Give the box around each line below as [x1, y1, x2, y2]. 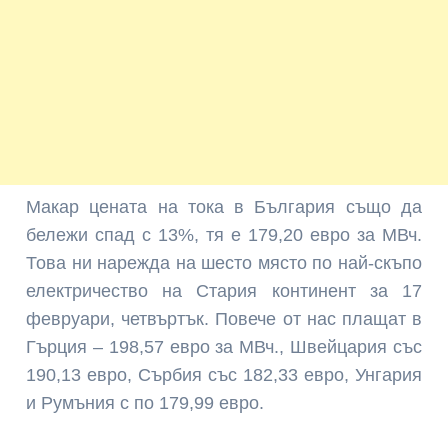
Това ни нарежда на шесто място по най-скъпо [26, 252, 422, 273]
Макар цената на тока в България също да [26, 196, 422, 217]
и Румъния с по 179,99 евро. [26, 392, 265, 413]
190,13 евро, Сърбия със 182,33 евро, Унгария [26, 364, 422, 385]
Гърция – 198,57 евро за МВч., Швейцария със [26, 336, 422, 357]
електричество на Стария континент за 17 [26, 280, 422, 301]
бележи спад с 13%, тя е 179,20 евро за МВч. [26, 224, 422, 245]
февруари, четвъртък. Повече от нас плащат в [26, 308, 422, 329]
